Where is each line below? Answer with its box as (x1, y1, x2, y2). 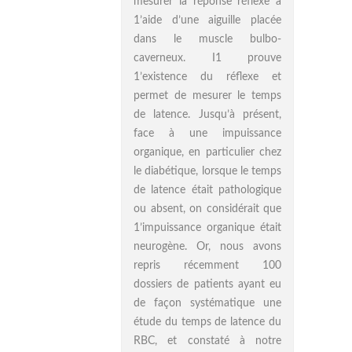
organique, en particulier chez (134, 147, 281, 158)
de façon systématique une (134, 298, 281, 309)
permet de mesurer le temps (134, 90, 281, 101)
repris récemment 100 (134, 260, 281, 271)
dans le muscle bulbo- (134, 34, 281, 45)
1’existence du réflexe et (134, 71, 281, 82)
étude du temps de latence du (134, 317, 281, 328)
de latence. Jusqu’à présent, (134, 109, 281, 120)
